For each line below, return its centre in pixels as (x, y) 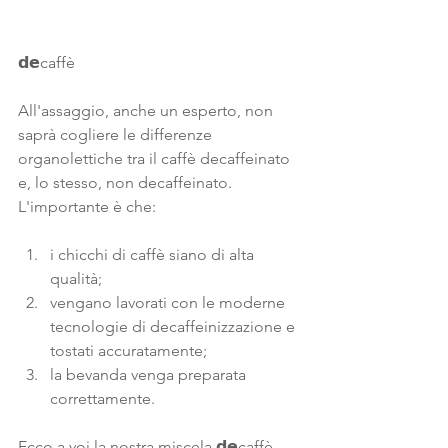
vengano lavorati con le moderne (169, 302)
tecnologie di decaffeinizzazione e (174, 326)
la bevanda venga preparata (150, 374)
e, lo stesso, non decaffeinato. (127, 182)
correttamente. (102, 398)
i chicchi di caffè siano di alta (154, 254)
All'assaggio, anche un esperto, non (147, 110)
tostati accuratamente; (128, 350)
